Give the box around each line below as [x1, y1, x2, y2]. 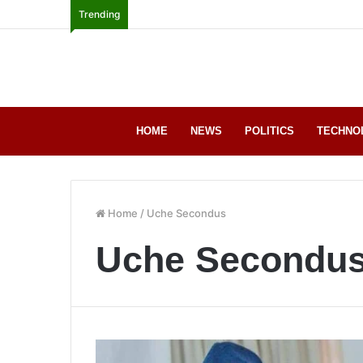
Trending [79, 8, 120, 20]
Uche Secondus [147, 207, 226, 220]
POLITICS [245, 125, 294, 137]
